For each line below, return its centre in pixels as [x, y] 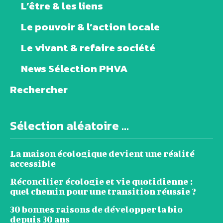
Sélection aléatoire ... [69, 125]
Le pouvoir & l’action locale [90, 26]
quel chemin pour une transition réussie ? [103, 191]
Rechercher [39, 89]
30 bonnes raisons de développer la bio [96, 209]
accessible [33, 163]
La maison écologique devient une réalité [102, 153]
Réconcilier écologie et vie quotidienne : [101, 181]
